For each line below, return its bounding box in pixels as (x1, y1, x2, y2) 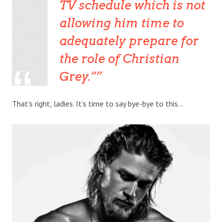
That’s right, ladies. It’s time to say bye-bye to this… (12, 99, 183, 109)
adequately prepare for (59, 34, 199, 49)
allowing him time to (59, 16, 184, 31)
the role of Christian (59, 52, 179, 66)
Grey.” (59, 69, 96, 84)
